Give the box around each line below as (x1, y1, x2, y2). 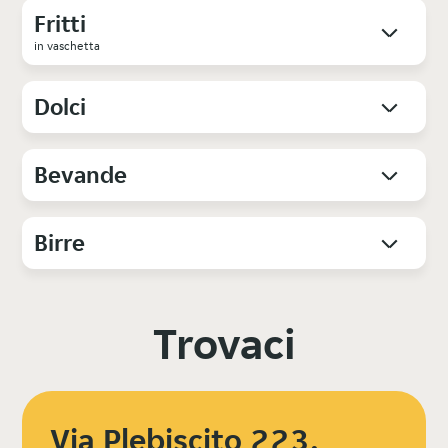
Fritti (34, 8, 87, 40)
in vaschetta (34, 38, 101, 54)
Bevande (34, 159, 128, 191)
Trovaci (152, 315, 296, 373)
